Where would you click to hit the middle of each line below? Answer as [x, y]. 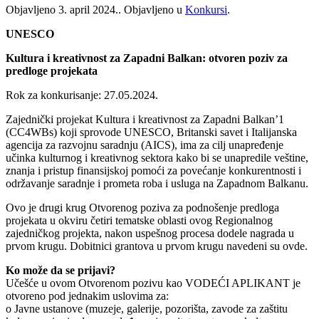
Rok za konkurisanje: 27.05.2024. [82, 95]
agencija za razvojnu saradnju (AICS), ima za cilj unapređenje [145, 145]
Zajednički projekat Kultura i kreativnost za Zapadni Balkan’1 [145, 119]
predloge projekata [52, 70]
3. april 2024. [88, 9]
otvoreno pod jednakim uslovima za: [87, 296]
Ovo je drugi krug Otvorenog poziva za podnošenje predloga [142, 207]
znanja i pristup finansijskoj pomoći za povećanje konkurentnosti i [153, 170]
